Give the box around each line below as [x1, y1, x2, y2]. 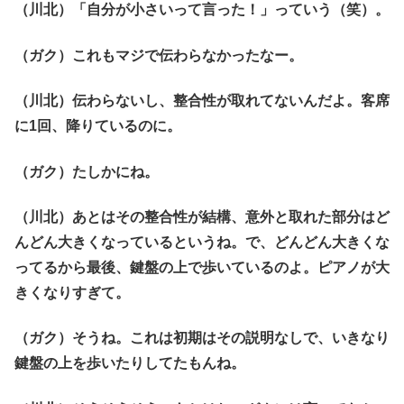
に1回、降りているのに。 [14, 118, 181, 134]
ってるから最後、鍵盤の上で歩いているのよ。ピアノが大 [14, 259, 390, 275]
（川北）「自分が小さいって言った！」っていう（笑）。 [14, 2, 390, 18]
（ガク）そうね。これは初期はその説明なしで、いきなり [14, 330, 390, 346]
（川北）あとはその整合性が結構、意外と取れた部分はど [14, 208, 390, 225]
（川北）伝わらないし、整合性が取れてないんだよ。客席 [14, 93, 390, 109]
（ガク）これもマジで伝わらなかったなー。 [14, 47, 303, 63]
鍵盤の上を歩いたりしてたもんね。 [14, 355, 245, 372]
